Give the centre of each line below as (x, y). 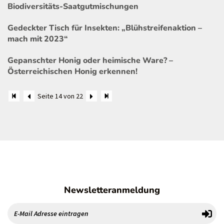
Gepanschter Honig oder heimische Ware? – (90, 61)
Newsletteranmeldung (112, 190)
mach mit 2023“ (38, 39)
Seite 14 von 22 (60, 96)
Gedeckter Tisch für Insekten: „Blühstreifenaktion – (105, 28)
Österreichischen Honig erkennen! (72, 72)
